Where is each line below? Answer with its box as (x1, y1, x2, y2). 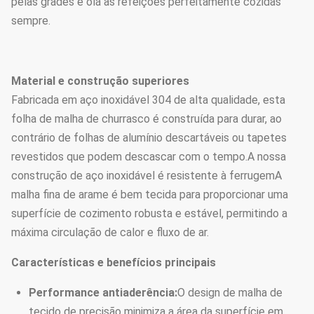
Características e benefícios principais (11, 256, 216, 269)
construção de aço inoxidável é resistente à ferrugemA (11, 169, 282, 182)
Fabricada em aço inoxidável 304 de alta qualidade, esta (11, 93, 285, 107)
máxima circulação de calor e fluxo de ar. (11, 226, 209, 239)
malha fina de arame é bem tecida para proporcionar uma (11, 188, 288, 201)
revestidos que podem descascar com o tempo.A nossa (11, 150, 286, 163)
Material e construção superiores (11, 74, 189, 88)
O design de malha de (177, 286, 282, 299)
